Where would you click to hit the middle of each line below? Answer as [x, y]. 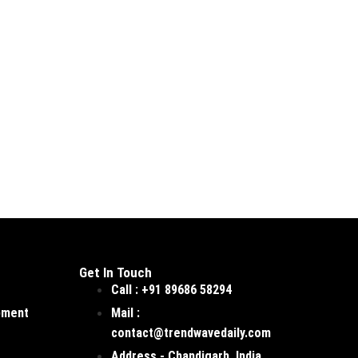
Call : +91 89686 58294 [171, 290]
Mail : [125, 313]
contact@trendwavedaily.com [191, 333]
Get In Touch [115, 272]
